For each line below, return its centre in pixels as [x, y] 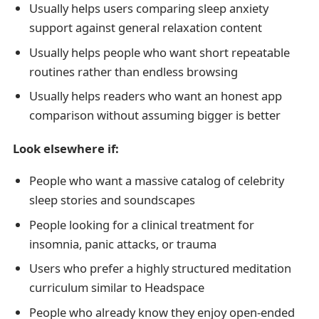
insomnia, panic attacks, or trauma [122, 244]
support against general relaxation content [145, 28]
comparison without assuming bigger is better [155, 115]
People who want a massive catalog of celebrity [156, 181]
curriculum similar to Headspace [116, 288]
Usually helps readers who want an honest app [155, 96]
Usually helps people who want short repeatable [159, 52]
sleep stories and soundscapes [112, 200]
